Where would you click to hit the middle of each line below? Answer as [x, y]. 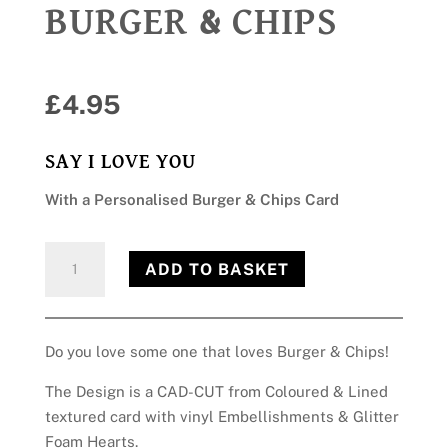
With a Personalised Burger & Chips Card [191, 199]
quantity [73, 328]
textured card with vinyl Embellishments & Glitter [221, 416]
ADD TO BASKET [216, 269]
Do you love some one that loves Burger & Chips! [216, 351]
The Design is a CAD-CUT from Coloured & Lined [216, 391]
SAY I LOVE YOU [120, 161]
